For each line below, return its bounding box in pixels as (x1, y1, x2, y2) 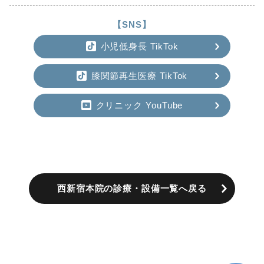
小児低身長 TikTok (100, 41, 179, 51)
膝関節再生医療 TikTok (91, 70, 188, 81)
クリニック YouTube (95, 100, 183, 110)
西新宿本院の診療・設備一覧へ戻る (57, 183, 207, 193)
